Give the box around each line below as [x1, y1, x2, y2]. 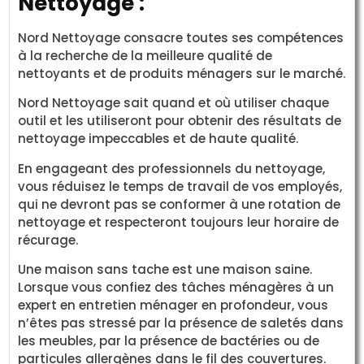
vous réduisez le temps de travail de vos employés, [18, 177, 343, 195]
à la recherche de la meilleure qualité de [18, 46, 273, 64]
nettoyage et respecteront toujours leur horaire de [18, 213, 340, 231]
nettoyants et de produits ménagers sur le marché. [18, 64, 346, 82]
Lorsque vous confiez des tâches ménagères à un [18, 279, 335, 297]
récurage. [18, 231, 79, 249]
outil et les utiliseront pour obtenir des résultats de [18, 112, 342, 130]
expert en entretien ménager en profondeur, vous [18, 297, 329, 314]
